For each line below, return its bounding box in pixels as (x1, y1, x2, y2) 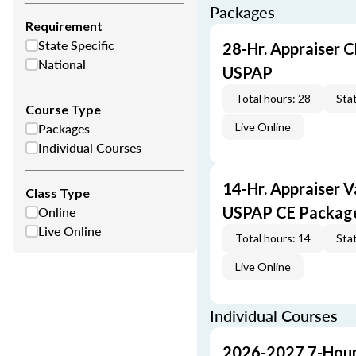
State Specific (38, 36, 114, 54)
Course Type (25, 102, 101, 117)
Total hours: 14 (235, 231, 311, 245)
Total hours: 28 (235, 91, 311, 105)
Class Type (25, 185, 90, 200)
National (38, 55, 86, 73)
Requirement (25, 18, 103, 33)
